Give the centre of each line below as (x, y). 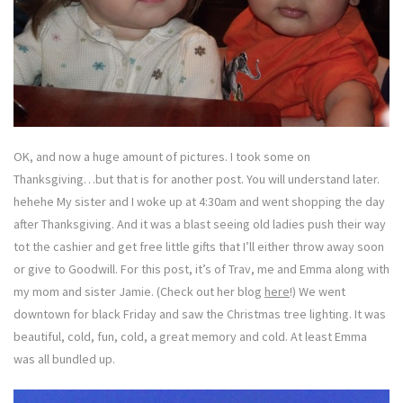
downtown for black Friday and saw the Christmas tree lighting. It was (200, 314)
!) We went (318, 292)
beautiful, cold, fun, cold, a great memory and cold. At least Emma (190, 337)
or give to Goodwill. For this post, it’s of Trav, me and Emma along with (201, 269)
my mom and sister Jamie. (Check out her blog (139, 292)
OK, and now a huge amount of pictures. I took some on (162, 157)
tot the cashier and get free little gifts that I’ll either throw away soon (199, 247)
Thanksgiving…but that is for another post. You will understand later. (197, 179)
